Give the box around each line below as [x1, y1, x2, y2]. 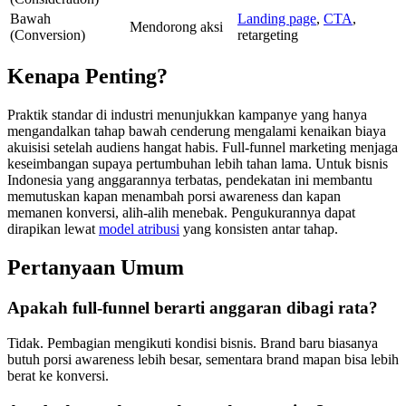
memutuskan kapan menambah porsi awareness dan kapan [7, 188, 341, 205]
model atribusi [99, 221, 179, 237]
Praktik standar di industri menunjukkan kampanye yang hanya [7, 107, 367, 123]
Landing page [237, 11, 316, 27]
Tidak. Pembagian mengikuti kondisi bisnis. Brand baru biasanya [7, 334, 378, 351]
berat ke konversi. [7, 367, 109, 383]
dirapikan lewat [7, 221, 99, 237]
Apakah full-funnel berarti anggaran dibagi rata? [7, 298, 378, 318]
